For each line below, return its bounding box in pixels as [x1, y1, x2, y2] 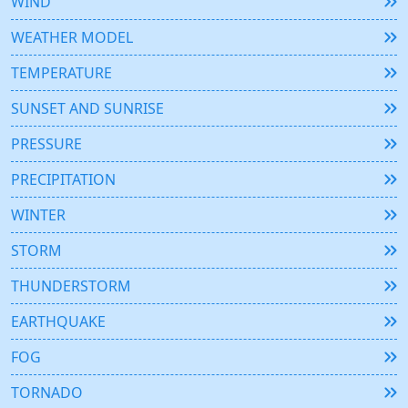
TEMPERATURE [11, 63, 112, 84]
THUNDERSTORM [11, 276, 131, 297]
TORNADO [11, 382, 83, 403]
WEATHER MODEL [11, 27, 133, 48]
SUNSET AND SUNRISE [11, 98, 164, 119]
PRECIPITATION [11, 169, 116, 190]
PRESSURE [11, 134, 82, 155]
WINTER [11, 205, 66, 226]
